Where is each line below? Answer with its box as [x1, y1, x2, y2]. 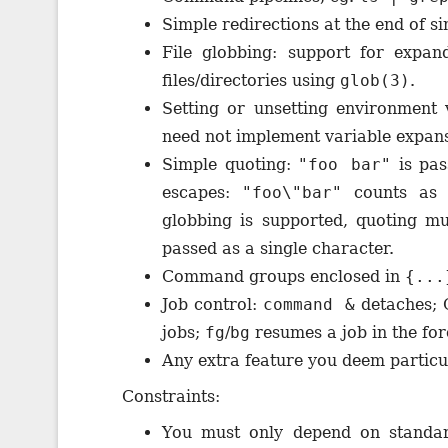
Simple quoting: [162, 154, 299, 174]
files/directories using [162, 70, 340, 90]
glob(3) [340, 70, 410, 90]
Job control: [162, 294, 264, 314]
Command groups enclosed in [162, 266, 405, 286]
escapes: [162, 182, 242, 202]
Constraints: [122, 386, 220, 406]
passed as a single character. [162, 238, 394, 258]
